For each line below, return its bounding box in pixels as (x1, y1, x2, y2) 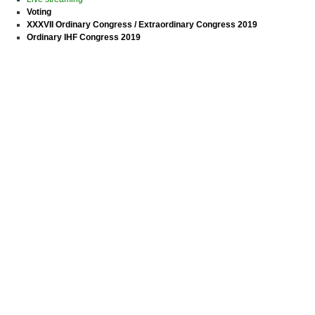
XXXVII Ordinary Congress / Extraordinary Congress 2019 (27, 20, 257, 30)
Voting (27, 7, 51, 18)
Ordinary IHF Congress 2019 (27, 32, 141, 43)
